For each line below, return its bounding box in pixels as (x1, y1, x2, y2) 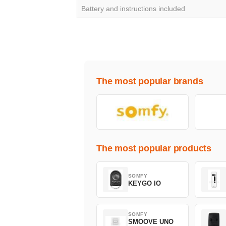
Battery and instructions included (81, 5, 185, 13)
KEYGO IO (128, 179, 161, 187)
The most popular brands (96, 76, 203, 87)
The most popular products (96, 143, 211, 154)
